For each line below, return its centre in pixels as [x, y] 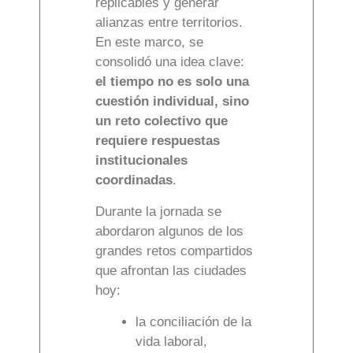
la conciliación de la [193, 321]
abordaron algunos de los [169, 231]
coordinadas [134, 180]
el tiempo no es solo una [172, 81]
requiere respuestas [158, 140]
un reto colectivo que [162, 121]
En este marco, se [149, 42]
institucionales [141, 160]
